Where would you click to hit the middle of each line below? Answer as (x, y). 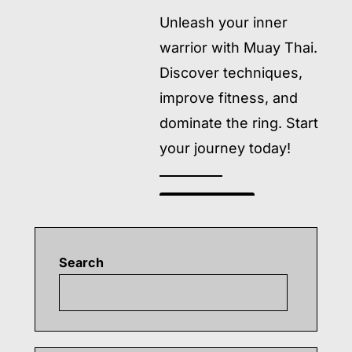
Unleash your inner (224, 22)
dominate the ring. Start (239, 123)
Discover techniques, (231, 73)
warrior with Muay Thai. (239, 48)
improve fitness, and (229, 98)
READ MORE (202, 204)
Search (81, 262)
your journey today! (225, 148)
